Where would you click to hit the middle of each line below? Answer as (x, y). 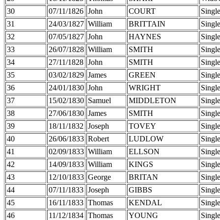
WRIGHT (145, 87)
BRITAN (143, 177)
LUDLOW (146, 138)
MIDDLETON (152, 100)
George (99, 177)
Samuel (99, 100)
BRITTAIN (147, 24)
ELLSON (144, 151)
